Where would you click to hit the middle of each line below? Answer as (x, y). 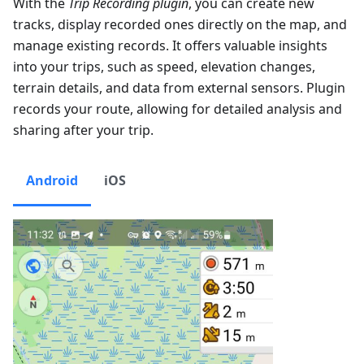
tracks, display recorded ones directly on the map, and (180, 24)
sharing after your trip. (83, 130)
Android (52, 180)
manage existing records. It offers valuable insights (170, 45)
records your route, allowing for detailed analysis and (178, 109)
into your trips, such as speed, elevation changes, (164, 67)
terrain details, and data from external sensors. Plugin (179, 88)
